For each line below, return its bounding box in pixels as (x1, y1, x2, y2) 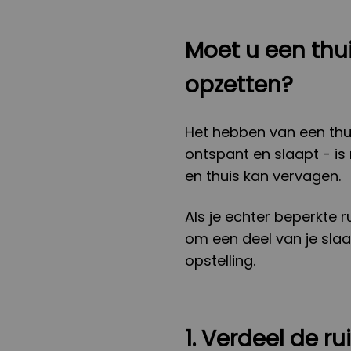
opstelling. (185, 250, 255, 270)
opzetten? (185, 69, 293, 100)
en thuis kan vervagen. (185, 165, 341, 186)
